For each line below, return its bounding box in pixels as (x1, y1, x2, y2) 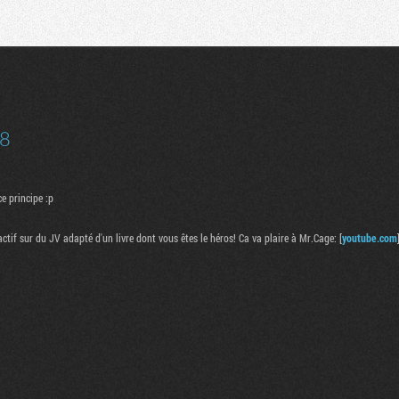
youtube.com (342, 231, 397, 245)
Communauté (305, 4, 362, 19)
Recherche (97, 9, 141, 24)
